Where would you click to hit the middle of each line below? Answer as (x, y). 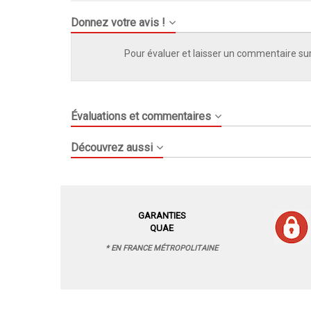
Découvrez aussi (112, 148)
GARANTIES (162, 216)
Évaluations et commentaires (141, 117)
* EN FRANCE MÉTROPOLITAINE (162, 249)
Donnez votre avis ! (118, 23)
